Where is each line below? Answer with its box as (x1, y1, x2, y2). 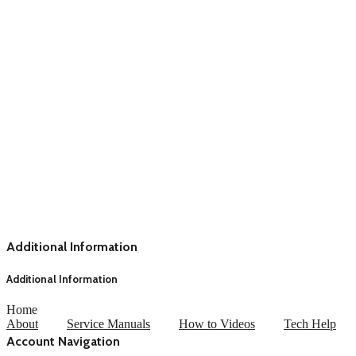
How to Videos (179, 316, 255, 331)
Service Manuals (67, 316, 150, 331)
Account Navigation (6, 334, 120, 350)
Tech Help (284, 316, 336, 331)
